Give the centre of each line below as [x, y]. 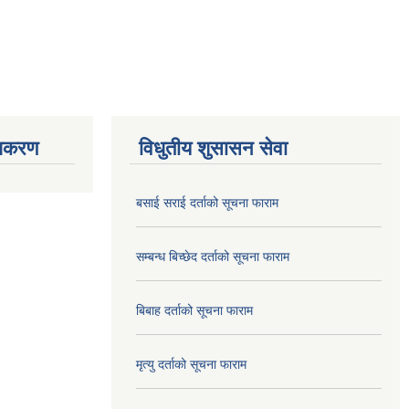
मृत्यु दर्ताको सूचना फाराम [191, 364]
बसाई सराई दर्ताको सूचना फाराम [207, 202]
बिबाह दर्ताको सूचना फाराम [194, 310]
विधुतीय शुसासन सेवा [213, 148]
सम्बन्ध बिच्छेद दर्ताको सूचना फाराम [213, 256]
